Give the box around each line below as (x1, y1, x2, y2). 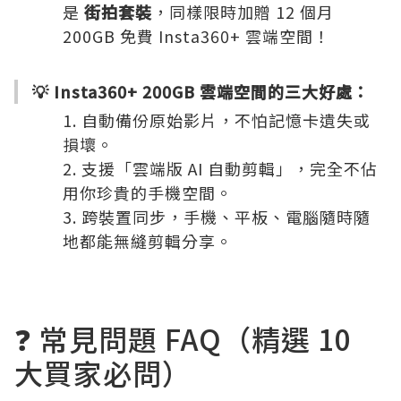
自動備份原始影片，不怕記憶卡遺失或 (81, 108, 371, 132)
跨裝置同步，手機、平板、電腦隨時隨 (81, 205, 371, 228)
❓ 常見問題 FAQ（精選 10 (14, 318, 352, 359)
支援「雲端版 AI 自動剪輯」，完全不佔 (81, 157, 378, 180)
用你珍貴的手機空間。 (63, 181, 233, 204)
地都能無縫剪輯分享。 (63, 229, 233, 252)
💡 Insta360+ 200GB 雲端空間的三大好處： (32, 80, 370, 103)
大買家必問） (14, 352, 192, 393)
